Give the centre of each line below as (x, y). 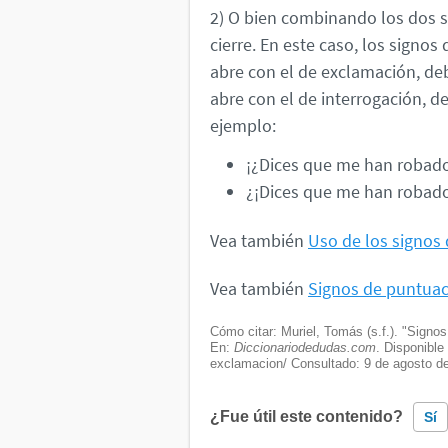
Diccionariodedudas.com (305, 347)
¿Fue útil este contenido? (306, 416)
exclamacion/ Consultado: (287, 363)
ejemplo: (243, 126)
